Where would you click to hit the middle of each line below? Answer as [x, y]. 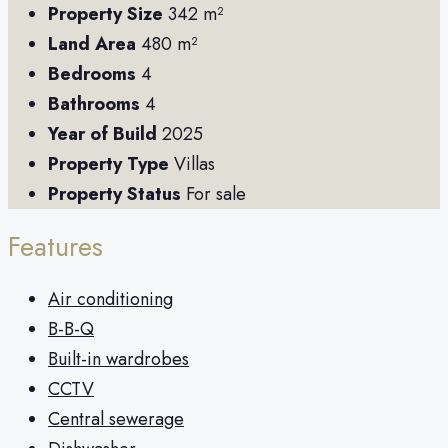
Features [55, 246]
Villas [194, 164]
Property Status [114, 194]
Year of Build [102, 134]
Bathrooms [94, 104]
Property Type [108, 164]
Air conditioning [110, 299]
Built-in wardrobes [118, 359]
